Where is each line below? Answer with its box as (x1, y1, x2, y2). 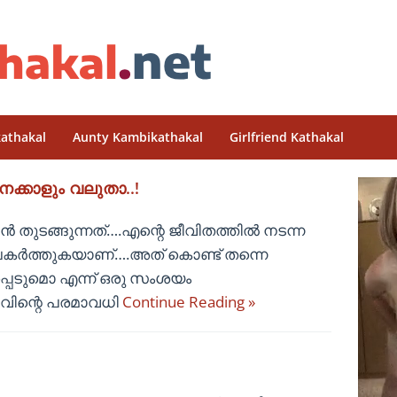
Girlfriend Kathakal (230, 128, 344, 145)
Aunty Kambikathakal (73, 128, 203, 145)
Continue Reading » (122, 292, 255, 312)
